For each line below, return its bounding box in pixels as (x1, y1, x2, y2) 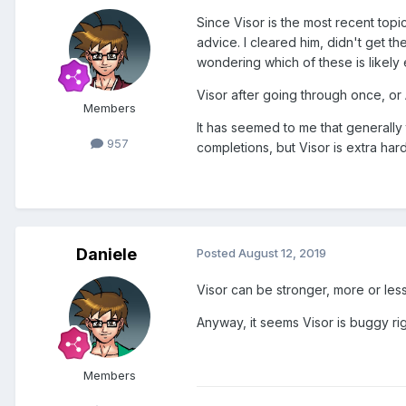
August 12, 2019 (238, 246, 326, 261)
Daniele (75, 245, 137, 265)
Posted (197, 246, 238, 261)
